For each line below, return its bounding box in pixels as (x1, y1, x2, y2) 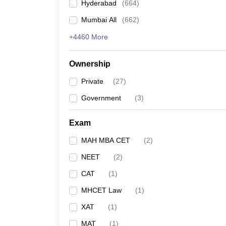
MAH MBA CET (81, 136, 130, 144)
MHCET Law (81, 186, 122, 194)
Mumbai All (81, 16, 117, 24)
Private (81, 77, 103, 85)
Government (81, 94, 121, 102)
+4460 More (69, 33, 108, 41)
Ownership (69, 60, 110, 68)
